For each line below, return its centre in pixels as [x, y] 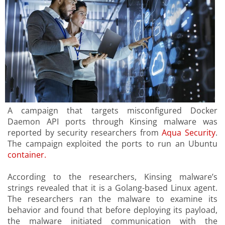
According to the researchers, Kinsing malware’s [113, 177]
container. [27, 155]
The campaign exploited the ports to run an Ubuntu [113, 144]
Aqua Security [189, 133]
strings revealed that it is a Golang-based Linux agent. [113, 188]
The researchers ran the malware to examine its [113, 199]
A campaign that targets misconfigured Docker [113, 111]
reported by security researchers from [85, 133]
